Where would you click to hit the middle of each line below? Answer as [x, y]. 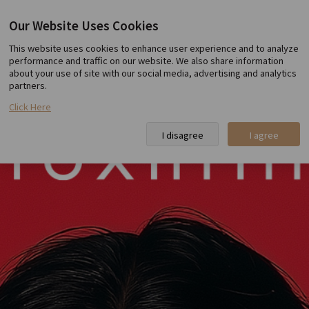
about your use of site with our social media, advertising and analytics [153, 73]
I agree [264, 134]
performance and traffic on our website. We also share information [146, 60]
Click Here [30, 107]
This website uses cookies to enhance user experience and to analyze [154, 48]
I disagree [182, 134]
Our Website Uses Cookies [84, 25]
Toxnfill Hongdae [154, 34]
